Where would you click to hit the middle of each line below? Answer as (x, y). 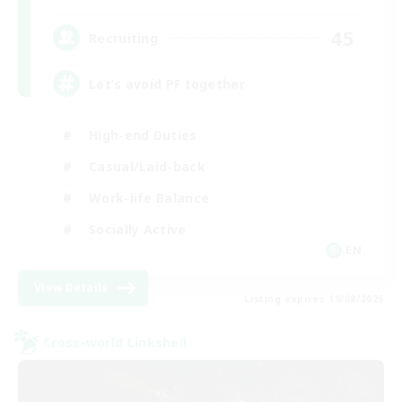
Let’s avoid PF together (167, 83)
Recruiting (123, 38)
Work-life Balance (149, 197)
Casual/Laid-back (147, 166)
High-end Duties (143, 135)
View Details (71, 288)
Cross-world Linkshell (115, 342)
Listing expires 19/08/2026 (314, 299)
